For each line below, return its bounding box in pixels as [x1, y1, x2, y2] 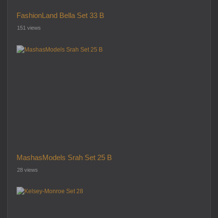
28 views [17, 166, 38, 173]
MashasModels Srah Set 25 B [16, 153, 112, 162]
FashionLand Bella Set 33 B [16, 11, 104, 20]
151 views [17, 25, 41, 31]
